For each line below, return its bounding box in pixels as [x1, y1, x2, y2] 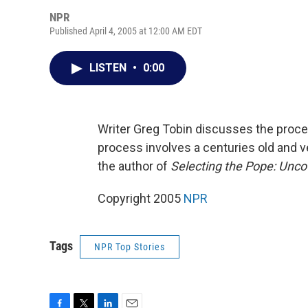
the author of [98, 159, 170, 173]
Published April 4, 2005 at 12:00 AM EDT [49, 25, 202, 36]
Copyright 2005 [98, 191, 184, 206]
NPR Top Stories [94, 241, 165, 252]
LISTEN [89, 61, 129, 74]
